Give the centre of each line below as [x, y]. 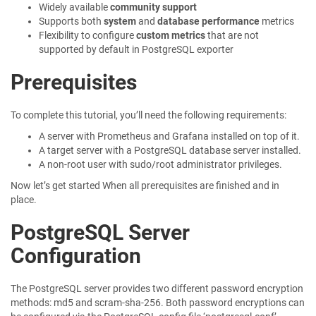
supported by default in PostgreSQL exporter [136, 49]
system [120, 21]
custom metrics [171, 35]
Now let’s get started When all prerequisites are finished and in [145, 186]
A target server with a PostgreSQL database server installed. [170, 150]
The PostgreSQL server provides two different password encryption [157, 288]
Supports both [71, 21]
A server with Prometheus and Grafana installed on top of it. [169, 136]
